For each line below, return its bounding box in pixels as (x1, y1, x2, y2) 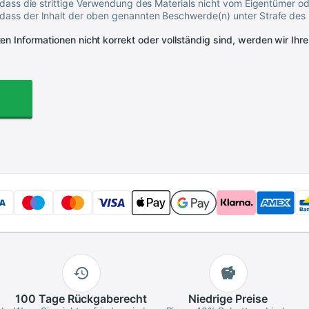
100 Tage (15, 292, 65, 306)
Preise (232, 292, 268, 306)
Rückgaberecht (64, 292, 147, 306)
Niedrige (188, 292, 232, 306)
